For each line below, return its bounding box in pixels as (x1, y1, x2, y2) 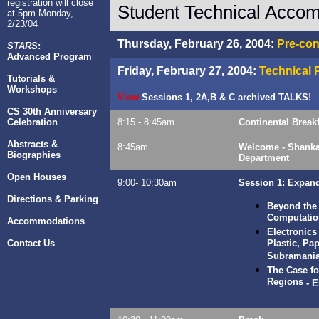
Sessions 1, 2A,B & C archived (139, 92, 278, 103)
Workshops (7, 84, 57, 95)
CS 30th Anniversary (7, 106, 97, 117)
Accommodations (7, 216, 85, 226)
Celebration (7, 117, 58, 127)
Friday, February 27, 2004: (117, 65, 256, 77)
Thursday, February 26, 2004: (117, 38, 274, 50)
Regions (267, 276, 303, 288)
